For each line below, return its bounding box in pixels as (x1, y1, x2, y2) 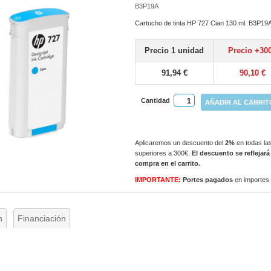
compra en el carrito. (135, 159, 201, 167)
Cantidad (141, 96, 171, 104)
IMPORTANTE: (135, 175, 181, 183)
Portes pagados (183, 175, 235, 183)
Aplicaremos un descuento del (135, 139, 226, 146)
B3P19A (135, 2, 159, 10)
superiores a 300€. (135, 149, 192, 157)
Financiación (18, 213, 67, 223)
